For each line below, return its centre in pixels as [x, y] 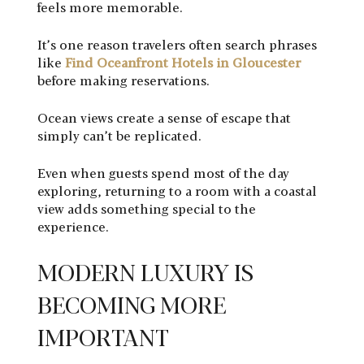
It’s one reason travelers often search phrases [177, 44]
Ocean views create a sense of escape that [164, 117]
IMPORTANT [103, 336]
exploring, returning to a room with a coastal [177, 190]
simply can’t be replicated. [119, 135]
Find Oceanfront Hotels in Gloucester [183, 62]
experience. [73, 226]
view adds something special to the [147, 208]
